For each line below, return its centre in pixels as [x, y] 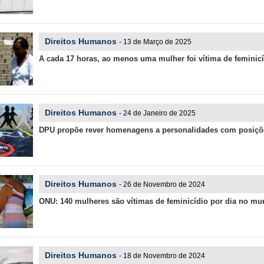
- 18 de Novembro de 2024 [162, 256]
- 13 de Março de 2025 [155, 42]
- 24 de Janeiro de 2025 [157, 113]
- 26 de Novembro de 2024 [162, 185]
